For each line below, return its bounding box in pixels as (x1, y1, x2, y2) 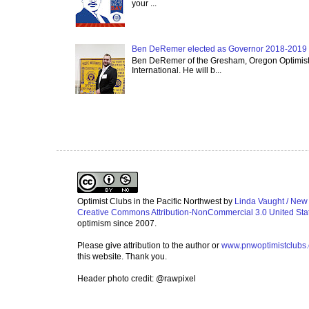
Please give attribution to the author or (77, 240, 221, 250)
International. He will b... (131, 65, 221, 75)
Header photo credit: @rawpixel (77, 273, 196, 283)
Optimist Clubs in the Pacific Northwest (77, 196, 221, 206)
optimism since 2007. (77, 218, 157, 228)
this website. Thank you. (77, 251, 167, 261)
